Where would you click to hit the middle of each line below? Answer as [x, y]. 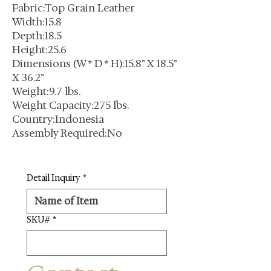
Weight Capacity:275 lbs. [70, 105]
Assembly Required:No [67, 133]
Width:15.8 [37, 22]
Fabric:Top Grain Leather [73, 8]
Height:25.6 [39, 50]
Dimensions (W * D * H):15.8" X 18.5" [94, 64]
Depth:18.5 [37, 36]
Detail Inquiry [54, 178]
